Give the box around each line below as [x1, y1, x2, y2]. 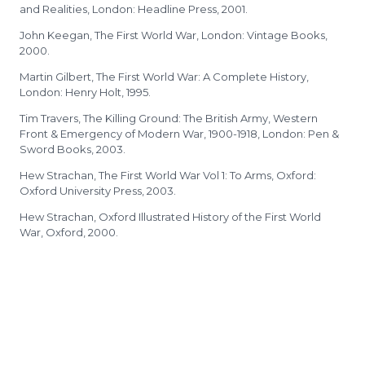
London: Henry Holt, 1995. [20, 86, 151, 99]
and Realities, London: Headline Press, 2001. [20, 2, 248, 15]
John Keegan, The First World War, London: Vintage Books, [20, 29, 328, 42]
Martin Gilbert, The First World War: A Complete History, [20, 70, 309, 83]
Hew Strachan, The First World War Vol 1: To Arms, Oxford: [20, 169, 316, 182]
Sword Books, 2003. [20, 143, 125, 156]
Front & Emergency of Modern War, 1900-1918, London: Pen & [20, 127, 339, 140]
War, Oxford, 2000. [20, 226, 118, 239]
